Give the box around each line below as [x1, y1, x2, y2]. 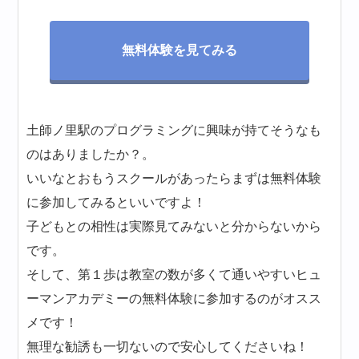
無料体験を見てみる [122, 43, 237, 58]
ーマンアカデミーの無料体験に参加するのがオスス [26, 292, 322, 306]
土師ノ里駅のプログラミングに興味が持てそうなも [26, 123, 322, 138]
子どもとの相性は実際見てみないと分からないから [26, 220, 322, 234]
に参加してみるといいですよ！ [26, 196, 207, 210]
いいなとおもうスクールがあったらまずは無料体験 [26, 171, 322, 186]
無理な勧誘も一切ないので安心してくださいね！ [26, 340, 309, 354]
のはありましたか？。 [26, 147, 155, 162]
